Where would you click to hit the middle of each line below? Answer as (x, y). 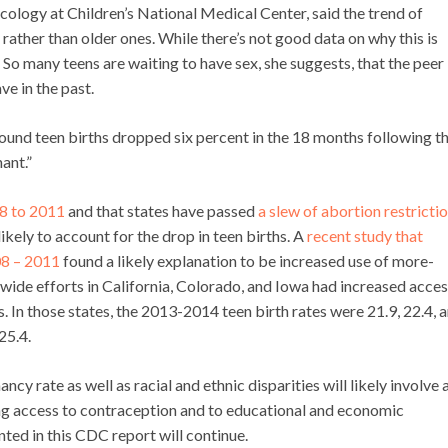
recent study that (365, 236)
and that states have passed (161, 211)
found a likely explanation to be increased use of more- (247, 261)
